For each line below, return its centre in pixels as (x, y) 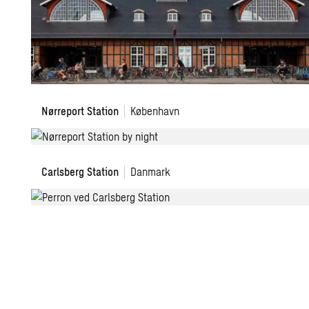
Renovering (57, 106)
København (155, 111)
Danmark (151, 171)
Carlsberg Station (80, 171)
